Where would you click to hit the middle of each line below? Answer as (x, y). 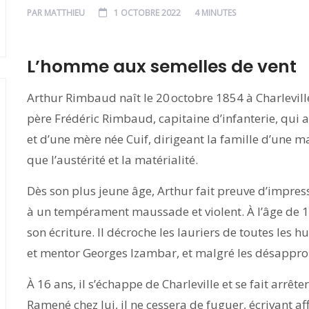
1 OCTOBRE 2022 (147, 13)
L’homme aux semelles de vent (162, 67)
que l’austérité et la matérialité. (114, 160)
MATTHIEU (64, 13)
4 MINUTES (215, 13)
